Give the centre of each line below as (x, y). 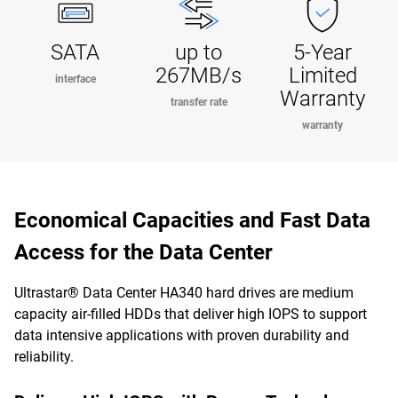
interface (75, 79)
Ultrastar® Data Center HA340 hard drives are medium (184, 293)
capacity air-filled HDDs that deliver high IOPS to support (191, 314)
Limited (322, 76)
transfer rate (199, 102)
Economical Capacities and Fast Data (192, 220)
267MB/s (199, 76)
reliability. (44, 357)
